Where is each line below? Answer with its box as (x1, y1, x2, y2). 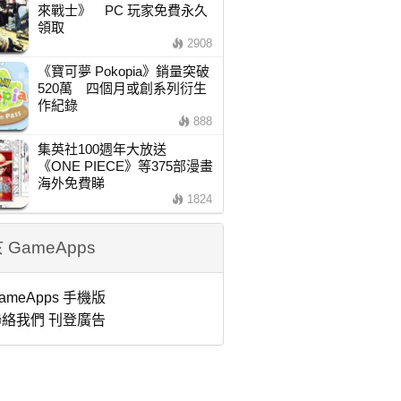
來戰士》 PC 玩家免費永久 (37, 3, 208, 18)
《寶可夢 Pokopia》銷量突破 (37, 64, 209, 79)
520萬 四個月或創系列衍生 (37, 81, 207, 96)
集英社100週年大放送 (37, 141, 180, 157)
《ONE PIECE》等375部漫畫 (37, 158, 213, 174)
